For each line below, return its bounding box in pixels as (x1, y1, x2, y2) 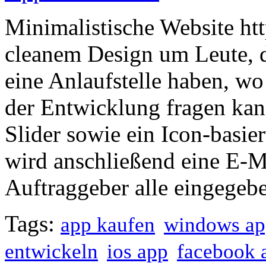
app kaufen (61, 213, 155, 236)
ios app (107, 240, 168, 263)
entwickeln (5, 240, 98, 263)
